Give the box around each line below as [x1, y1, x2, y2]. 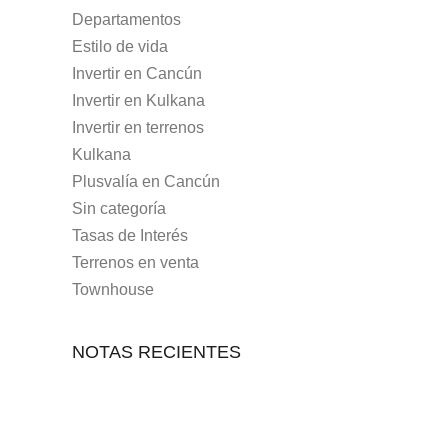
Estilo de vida [72, 38, 168, 55]
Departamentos [72, 11, 181, 28]
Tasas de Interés [72, 227, 188, 244]
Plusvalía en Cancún [72, 173, 220, 190]
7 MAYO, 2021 [177, 387, 245, 398]
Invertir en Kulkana [72, 92, 205, 109]
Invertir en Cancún [72, 65, 202, 82]
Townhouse [72, 281, 154, 298]
